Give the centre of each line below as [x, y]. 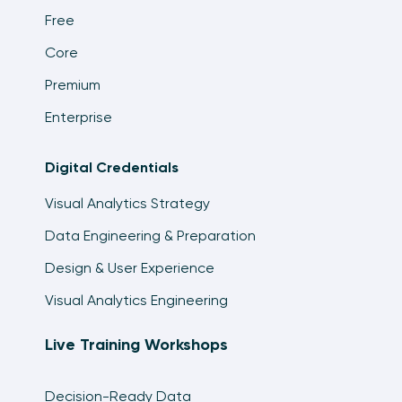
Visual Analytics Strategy [127, 204]
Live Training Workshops [136, 345]
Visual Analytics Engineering [136, 301]
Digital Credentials [112, 168]
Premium [73, 85]
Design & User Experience [130, 268]
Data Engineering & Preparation [150, 236]
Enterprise [79, 118]
